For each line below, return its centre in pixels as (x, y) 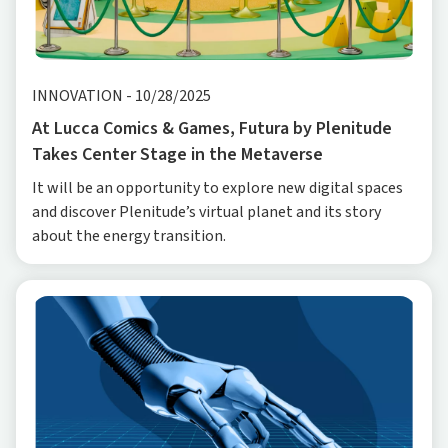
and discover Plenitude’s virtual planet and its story (206, 212)
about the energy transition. (129, 236)
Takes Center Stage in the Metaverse (177, 155)
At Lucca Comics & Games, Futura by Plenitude (212, 129)
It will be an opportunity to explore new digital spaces (217, 188)
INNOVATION (77, 96)
